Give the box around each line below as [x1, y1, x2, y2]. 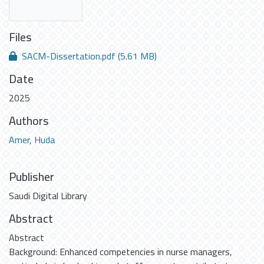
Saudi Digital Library [9, 186, 87, 204]
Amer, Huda [9, 130, 55, 148]
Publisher [9, 165, 54, 187]
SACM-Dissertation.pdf [19, 47, 118, 65]
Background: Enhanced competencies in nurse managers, [9, 242, 232, 260]
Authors [9, 109, 49, 131]
